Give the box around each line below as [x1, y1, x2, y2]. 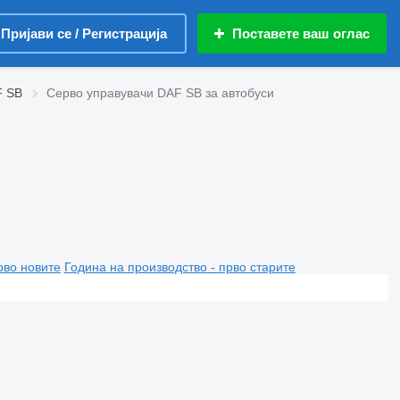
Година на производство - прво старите [63, 259, 296, 274]
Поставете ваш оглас [232, 26, 370, 41]
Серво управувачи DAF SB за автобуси [46, 86, 274, 100]
